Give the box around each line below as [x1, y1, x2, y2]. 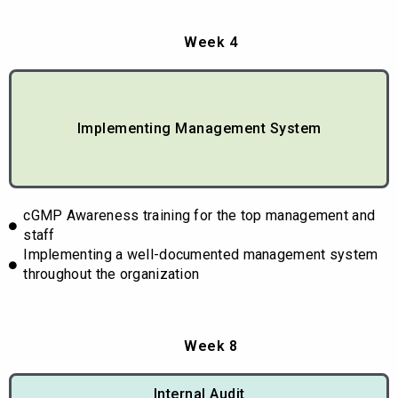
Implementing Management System [76, 120, 322, 138]
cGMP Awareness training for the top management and [23, 207, 376, 225]
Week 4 [184, 34, 237, 52]
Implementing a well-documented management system [23, 246, 378, 264]
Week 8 [184, 338, 237, 355]
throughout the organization [23, 266, 200, 283]
